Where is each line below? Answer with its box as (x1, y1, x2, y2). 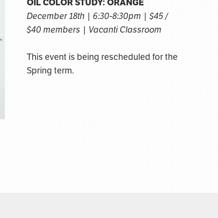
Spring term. (26, 65, 74, 76)
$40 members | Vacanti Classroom (26, 24, 162, 36)
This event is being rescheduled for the (26, 52, 178, 63)
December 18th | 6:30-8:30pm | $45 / (26, 11, 168, 22)
